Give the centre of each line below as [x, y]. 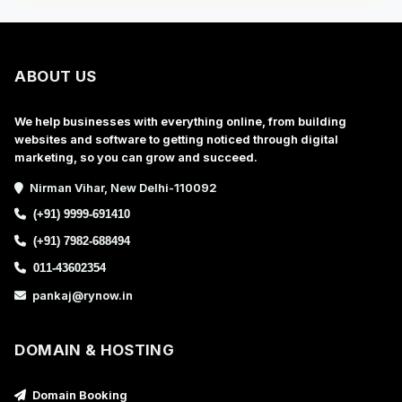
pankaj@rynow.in [82, 295]
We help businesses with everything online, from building [181, 121]
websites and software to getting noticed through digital [177, 139]
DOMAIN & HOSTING [94, 350]
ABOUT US [56, 76]
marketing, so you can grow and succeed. [136, 157]
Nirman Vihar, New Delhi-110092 [122, 188]
